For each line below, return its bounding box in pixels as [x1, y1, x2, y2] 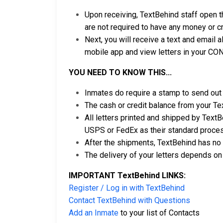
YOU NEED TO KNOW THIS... [69, 68, 172, 77]
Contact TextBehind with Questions [69, 196, 190, 205]
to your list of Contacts [118, 208, 200, 218]
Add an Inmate [69, 208, 118, 218]
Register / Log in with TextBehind [69, 183, 185, 193]
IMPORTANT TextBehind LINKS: [69, 171, 186, 180]
